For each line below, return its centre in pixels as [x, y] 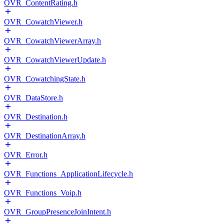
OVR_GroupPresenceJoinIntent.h [57, 212]
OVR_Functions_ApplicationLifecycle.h [68, 174]
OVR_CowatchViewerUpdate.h [55, 60]
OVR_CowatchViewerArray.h [52, 41]
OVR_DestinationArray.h [45, 136]
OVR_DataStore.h [33, 98]
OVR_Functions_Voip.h [43, 193]
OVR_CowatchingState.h [45, 79]
